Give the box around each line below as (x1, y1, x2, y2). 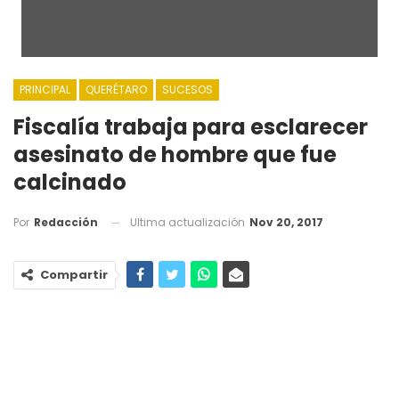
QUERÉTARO (85, 81, 147, 97)
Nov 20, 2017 (249, 214, 323, 230)
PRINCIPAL (20, 81, 70, 97)
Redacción (34, 215, 98, 231)
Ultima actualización (130, 214, 248, 230)
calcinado (13, 167, 126, 197)
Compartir (40, 266, 108, 284)
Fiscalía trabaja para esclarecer (13, 111, 368, 142)
